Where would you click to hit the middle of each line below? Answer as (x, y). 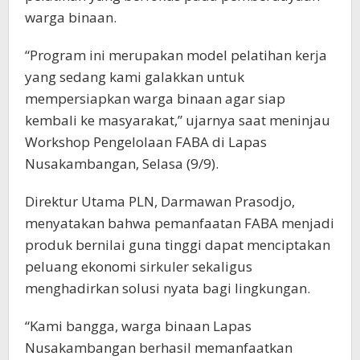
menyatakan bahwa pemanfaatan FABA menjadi (180, 223)
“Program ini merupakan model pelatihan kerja (176, 55)
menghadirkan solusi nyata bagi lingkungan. (168, 288)
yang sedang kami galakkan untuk (135, 77)
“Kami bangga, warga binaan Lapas (138, 326)
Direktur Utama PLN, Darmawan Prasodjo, (160, 202)
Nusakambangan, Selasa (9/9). (122, 164)
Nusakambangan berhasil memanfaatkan (159, 348)
